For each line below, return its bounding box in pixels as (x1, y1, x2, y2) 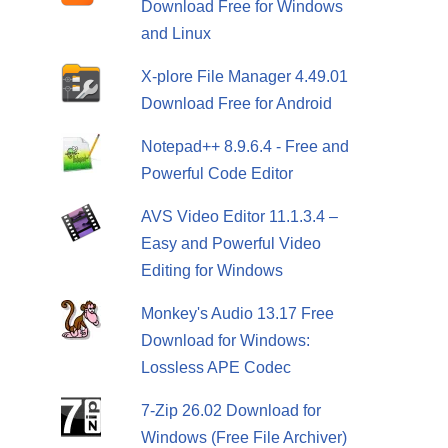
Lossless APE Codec (140, 359, 291, 377)
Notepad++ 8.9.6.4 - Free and (140, 138, 349, 156)
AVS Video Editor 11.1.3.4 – (140, 208, 338, 226)
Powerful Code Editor (140, 165, 293, 183)
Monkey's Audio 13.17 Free (140, 305, 334, 323)
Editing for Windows (140, 262, 283, 280)
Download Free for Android (140, 95, 332, 113)
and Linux (140, 25, 211, 43)
